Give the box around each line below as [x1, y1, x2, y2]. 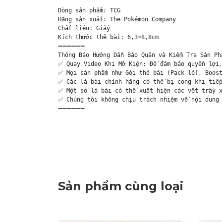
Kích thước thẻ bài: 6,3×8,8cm [58, 34, 159, 41]
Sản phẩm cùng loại [58, 179, 183, 193]
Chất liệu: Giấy [58, 25, 110, 32]
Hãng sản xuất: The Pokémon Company [58, 16, 176, 23]
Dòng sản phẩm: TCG [58, 7, 120, 14]
